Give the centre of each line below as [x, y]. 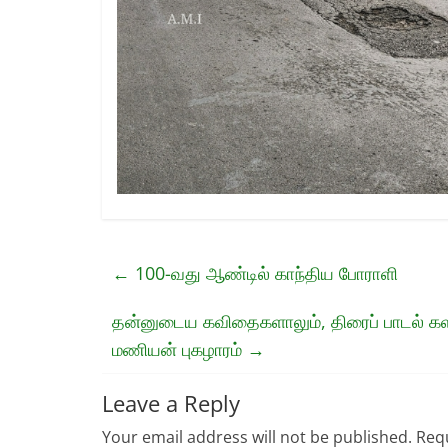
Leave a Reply [171, 402]
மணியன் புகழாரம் [179, 348]
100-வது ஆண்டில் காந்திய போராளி [264, 272]
